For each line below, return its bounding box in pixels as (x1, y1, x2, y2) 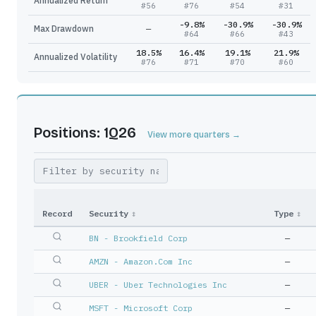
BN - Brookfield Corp (89, 233, 188, 243)
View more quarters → (147, 130, 241, 140)
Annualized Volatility (34, 51, 117, 62)
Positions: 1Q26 (34, 124, 136, 141)
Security (89, 208, 128, 219)
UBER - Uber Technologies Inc (89, 279, 227, 290)
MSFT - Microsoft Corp (89, 303, 193, 313)
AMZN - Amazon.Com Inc (89, 256, 193, 267)
